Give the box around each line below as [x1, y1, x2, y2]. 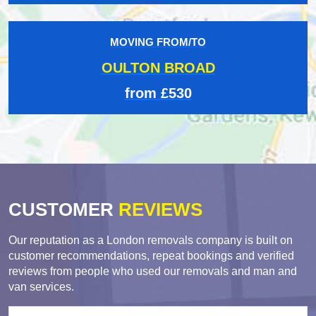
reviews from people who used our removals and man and [8, 265, 297, 277]
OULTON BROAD [101, 59, 215, 75]
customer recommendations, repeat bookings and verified [8, 249, 294, 262]
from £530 [124, 85, 192, 101]
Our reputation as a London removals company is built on [8, 233, 293, 246]
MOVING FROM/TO [110, 35, 206, 48]
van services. [8, 280, 74, 293]
